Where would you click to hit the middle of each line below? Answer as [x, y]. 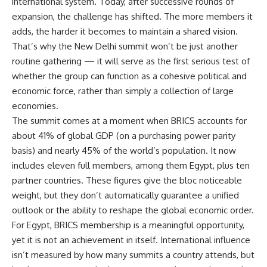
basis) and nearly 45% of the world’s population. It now [124, 151]
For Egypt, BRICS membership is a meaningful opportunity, [128, 225]
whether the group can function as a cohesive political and [129, 76]
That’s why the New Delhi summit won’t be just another [125, 46]
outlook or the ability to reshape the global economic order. [133, 210]
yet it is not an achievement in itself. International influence [131, 240]
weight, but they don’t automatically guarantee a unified [125, 195]
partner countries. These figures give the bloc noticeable [127, 181]
